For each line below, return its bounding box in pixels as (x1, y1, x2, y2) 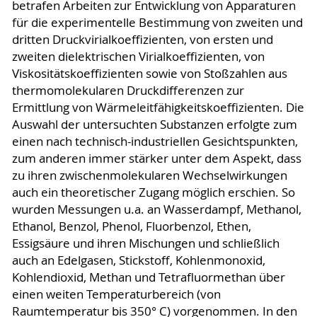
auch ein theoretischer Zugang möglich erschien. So (11, 184, 295, 200)
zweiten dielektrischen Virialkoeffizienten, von (11, 48, 265, 64)
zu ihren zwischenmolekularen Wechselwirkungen (11, 167, 287, 183)
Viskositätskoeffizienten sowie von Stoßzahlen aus (11, 65, 287, 81)
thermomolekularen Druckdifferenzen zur (11, 82, 247, 98)
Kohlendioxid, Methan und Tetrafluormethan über (11, 269, 285, 285)
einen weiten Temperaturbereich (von (11, 286, 221, 302)
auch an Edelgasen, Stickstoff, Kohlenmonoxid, (11, 252, 265, 268)
